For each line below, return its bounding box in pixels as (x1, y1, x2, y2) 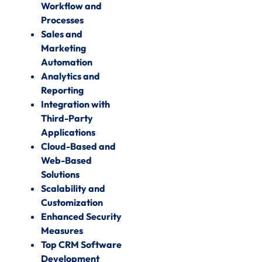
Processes (41, 14, 84, 26)
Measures (41, 225, 83, 237)
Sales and (41, 28, 82, 40)
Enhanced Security (41, 211, 122, 223)
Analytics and (41, 70, 100, 82)
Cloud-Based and (41, 140, 116, 153)
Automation (41, 56, 92, 68)
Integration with (41, 98, 110, 111)
